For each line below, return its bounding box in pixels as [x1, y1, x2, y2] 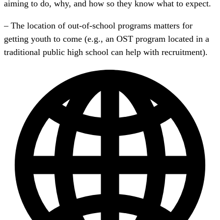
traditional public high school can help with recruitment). [4, 47, 208, 57]
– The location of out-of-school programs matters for [4, 21, 192, 31]
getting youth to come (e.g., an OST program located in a [4, 34, 209, 44]
